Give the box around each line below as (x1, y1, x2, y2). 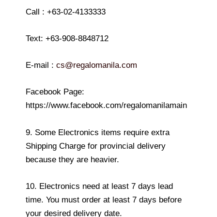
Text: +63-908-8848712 (26, 34, 108, 44)
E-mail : (26, 61, 56, 70)
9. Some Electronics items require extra (26, 127, 170, 137)
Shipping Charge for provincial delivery (26, 141, 166, 151)
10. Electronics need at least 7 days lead (26, 181, 173, 191)
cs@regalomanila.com (56, 61, 137, 70)
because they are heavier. (26, 155, 119, 164)
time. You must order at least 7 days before (26, 195, 182, 204)
